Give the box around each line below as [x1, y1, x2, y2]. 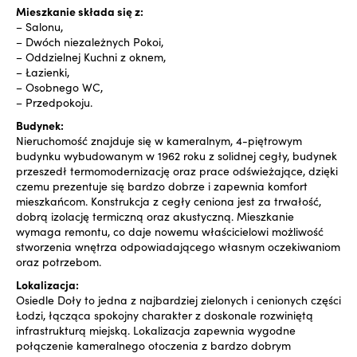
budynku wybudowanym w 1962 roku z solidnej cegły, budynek [16, 147, 337, 164]
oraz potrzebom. [16, 253, 101, 270]
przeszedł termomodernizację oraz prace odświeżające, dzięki [16, 163, 338, 179]
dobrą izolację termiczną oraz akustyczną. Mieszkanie [16, 208, 294, 225]
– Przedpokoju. [16, 94, 92, 111]
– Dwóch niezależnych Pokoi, [16, 33, 163, 50]
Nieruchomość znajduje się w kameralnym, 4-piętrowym [16, 132, 302, 149]
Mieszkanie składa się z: [16, 3, 143, 20]
